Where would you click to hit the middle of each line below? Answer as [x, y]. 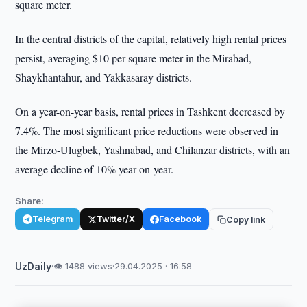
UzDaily [34, 266]
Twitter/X [116, 219]
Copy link [246, 219]
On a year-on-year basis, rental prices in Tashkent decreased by [150, 111]
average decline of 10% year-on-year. [95, 169]
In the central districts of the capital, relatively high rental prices [151, 39]
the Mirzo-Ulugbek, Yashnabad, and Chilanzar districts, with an [153, 150]
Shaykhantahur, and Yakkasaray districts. [104, 77]
